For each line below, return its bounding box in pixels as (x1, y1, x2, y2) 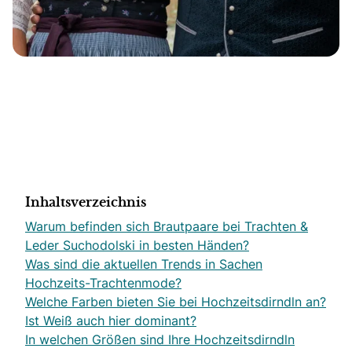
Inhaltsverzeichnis (25, 196, 146, 209)
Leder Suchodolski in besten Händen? (25, 236, 249, 254)
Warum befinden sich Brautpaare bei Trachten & (25, 218, 308, 235)
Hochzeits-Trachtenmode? (25, 274, 181, 291)
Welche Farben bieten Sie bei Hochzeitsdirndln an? (25, 293, 326, 310)
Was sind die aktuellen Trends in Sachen (25, 255, 262, 273)
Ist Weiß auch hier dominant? (25, 312, 196, 329)
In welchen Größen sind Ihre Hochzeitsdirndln (25, 331, 295, 348)
